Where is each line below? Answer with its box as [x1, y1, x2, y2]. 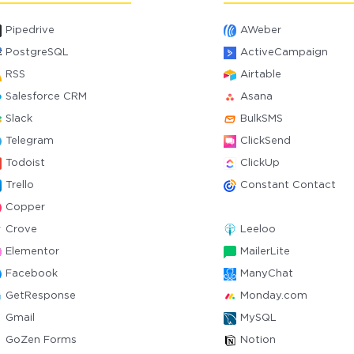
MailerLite [239, 247, 290, 256]
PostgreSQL [6, 48, 70, 57]
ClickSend [239, 137, 291, 145]
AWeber [239, 26, 281, 35]
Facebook [6, 269, 58, 278]
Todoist [6, 159, 46, 168]
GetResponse [6, 292, 77, 300]
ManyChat [239, 269, 293, 278]
